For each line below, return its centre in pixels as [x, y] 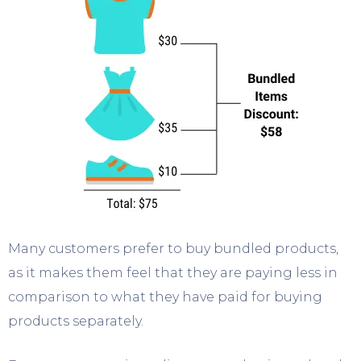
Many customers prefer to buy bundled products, [173, 248]
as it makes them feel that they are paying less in [173, 272]
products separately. [76, 321]
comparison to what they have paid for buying [165, 297]
